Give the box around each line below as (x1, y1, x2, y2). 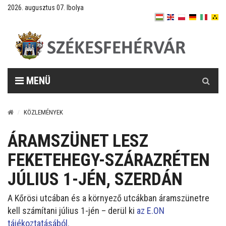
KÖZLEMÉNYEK (24, 108, 63, 116)
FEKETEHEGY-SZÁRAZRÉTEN (8, 150, 210, 171)
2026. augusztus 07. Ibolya (8, 4, 84, 12)
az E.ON (137, 205, 164, 216)
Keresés (193, 69, 219, 78)
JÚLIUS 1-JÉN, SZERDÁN (8, 169, 183, 190)
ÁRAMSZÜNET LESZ (8, 131, 148, 151)
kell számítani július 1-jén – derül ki (8, 205, 137, 216)
